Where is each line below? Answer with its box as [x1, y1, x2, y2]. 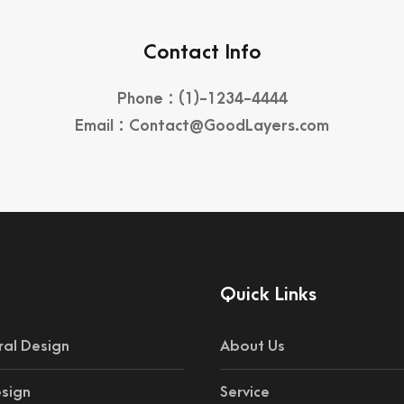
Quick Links [220, 284, 317, 305]
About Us [220, 338, 285, 354]
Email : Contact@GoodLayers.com [75, 117, 329, 134]
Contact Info [142, 41, 262, 64]
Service [220, 384, 270, 400]
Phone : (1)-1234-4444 [116, 90, 288, 107]
